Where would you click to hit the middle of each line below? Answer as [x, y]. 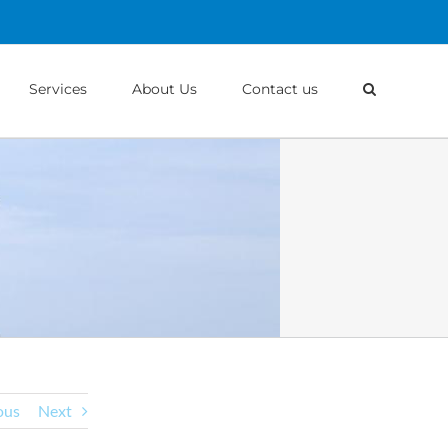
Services [58, 88]
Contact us [280, 88]
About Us [164, 88]
